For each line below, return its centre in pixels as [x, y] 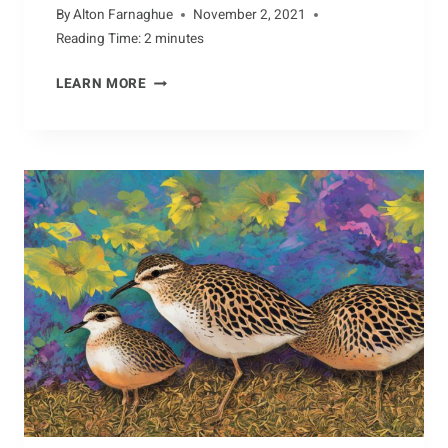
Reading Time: [98, 39]
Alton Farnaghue [123, 15]
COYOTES [177, 151]
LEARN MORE [101, 84]
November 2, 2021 [250, 15]
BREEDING [181, 79]
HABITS [171, 103]
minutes [179, 39]
